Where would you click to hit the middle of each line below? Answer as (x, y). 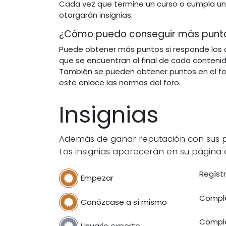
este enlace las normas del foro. (120, 83)
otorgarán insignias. (96, 15)
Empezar (97, 178)
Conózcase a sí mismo (124, 202)
